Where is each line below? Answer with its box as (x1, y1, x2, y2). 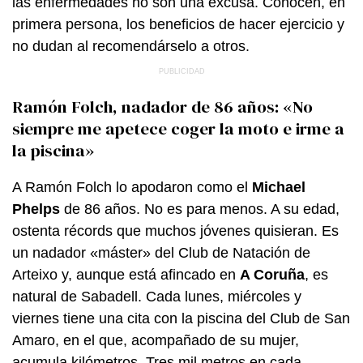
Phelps (12, 200, 60, 217)
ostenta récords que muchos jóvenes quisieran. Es (12, 222, 339, 239)
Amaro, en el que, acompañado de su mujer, (12, 331, 299, 348)
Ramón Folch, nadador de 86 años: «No (12, 95, 313, 118)
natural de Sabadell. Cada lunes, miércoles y (12, 288, 301, 305)
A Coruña (240, 266, 305, 283)
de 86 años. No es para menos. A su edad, (60, 200, 340, 217)
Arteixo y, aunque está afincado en (12, 266, 240, 283)
